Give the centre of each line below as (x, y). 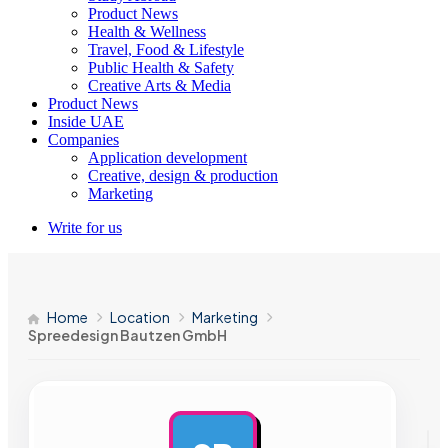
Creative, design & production (183, 175)
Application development (167, 157)
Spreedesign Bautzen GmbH (127, 335)
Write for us (85, 227)
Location (140, 317)
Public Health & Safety (161, 67)
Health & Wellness (147, 31)
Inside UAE (86, 121)
